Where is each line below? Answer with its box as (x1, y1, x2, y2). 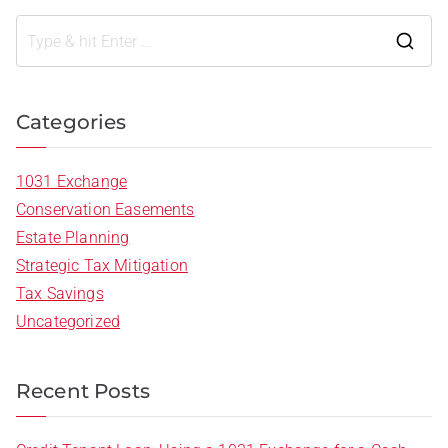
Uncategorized (16, 312, 121, 331)
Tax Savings (16, 284, 104, 303)
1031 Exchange (16, 172, 128, 191)
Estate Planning (16, 228, 130, 247)
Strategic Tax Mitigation (16, 256, 188, 275)
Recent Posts (16, 379, 150, 403)
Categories (16, 110, 127, 134)
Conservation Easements (16, 200, 195, 219)
